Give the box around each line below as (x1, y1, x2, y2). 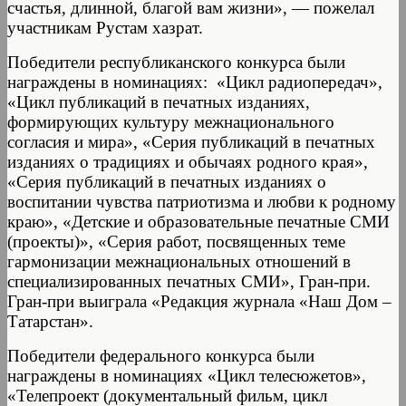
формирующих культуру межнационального (7, 111, 334, 131)
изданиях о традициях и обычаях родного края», (7, 151, 368, 171)
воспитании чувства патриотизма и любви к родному (7, 191, 396, 211)
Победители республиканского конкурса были (7, 52, 345, 72)
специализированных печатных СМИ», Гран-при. (7, 271, 371, 291)
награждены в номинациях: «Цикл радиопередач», (7, 72, 382, 92)
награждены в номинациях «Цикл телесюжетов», (7, 365, 366, 385)
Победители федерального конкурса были (7, 345, 314, 365)
